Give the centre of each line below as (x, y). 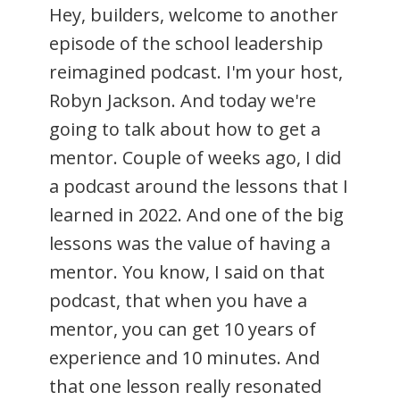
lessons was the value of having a (190, 243)
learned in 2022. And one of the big (196, 214)
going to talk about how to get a (185, 129)
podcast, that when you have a (178, 300)
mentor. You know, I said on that (187, 271)
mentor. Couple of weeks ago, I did (195, 157)
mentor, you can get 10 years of (183, 329)
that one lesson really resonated (185, 386)
